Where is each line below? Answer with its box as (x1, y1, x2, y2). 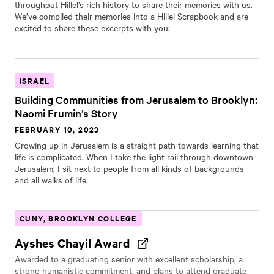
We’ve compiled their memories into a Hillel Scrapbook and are (15, 10, 248, 22)
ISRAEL (20, 75, 50, 86)
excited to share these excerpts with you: (15, 21, 170, 34)
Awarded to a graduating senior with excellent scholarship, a (15, 253, 243, 265)
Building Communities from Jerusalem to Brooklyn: (15, 92, 257, 106)
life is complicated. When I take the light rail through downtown (15, 150, 253, 163)
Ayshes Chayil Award (15, 235, 130, 251)
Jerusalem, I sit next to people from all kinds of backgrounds (15, 162, 244, 174)
